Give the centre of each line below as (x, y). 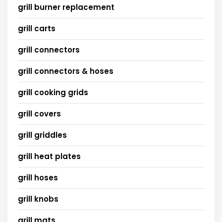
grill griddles (42, 135)
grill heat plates (49, 156)
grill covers (39, 113)
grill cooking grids (53, 92)
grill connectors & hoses (66, 71)
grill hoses (38, 177)
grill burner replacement (66, 7)
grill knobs (38, 199)
